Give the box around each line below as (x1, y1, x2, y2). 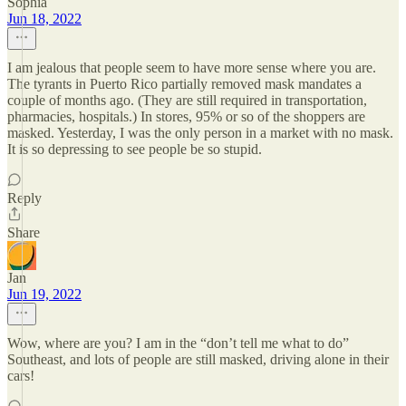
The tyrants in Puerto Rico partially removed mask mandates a (7, 76, 362, 92)
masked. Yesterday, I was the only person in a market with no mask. (7, 125, 393, 140)
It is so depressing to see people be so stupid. (7, 141, 262, 157)
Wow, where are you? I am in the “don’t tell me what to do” (7, 335, 349, 351)
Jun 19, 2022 (7, 286, 82, 302)
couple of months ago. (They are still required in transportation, (7, 92, 367, 108)
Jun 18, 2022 (7, 11, 82, 26)
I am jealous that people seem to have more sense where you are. (7, 60, 376, 75)
